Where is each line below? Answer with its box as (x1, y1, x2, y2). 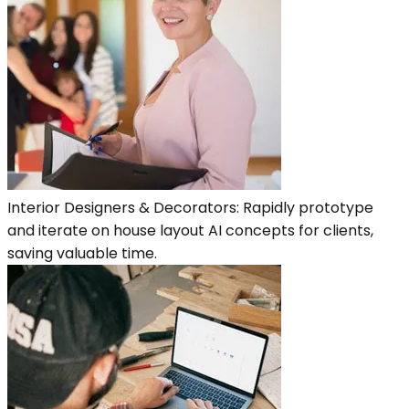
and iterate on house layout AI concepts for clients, (7, 219, 373, 241)
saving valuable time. (7, 242, 157, 264)
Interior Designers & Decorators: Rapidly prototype (7, 196, 373, 218)
